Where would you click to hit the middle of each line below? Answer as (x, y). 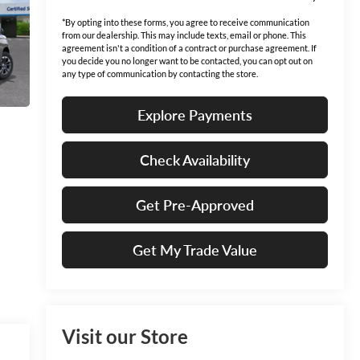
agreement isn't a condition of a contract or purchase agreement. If (189, 48)
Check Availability (194, 160)
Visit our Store (125, 337)
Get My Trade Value (194, 250)
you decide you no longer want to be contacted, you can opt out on (187, 61)
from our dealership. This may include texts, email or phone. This (184, 35)
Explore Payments (194, 115)
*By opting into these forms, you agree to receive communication (185, 22)
